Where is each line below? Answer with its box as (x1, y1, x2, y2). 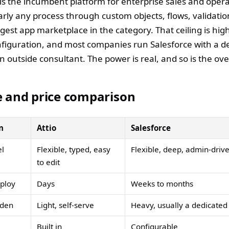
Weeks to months (131, 178, 194, 189)
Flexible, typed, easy (37, 144, 111, 154)
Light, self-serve (37, 199, 95, 210)
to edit (37, 156, 60, 167)
